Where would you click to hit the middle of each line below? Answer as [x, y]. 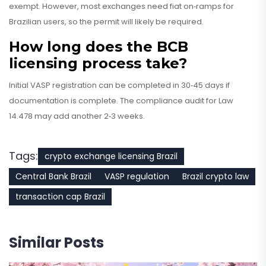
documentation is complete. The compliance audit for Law [121, 101]
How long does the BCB [99, 47]
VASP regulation [137, 177]
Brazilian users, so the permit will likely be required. [106, 22]
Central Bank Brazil [53, 177]
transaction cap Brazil [60, 197]
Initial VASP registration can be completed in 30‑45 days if [119, 85]
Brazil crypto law [216, 177]
